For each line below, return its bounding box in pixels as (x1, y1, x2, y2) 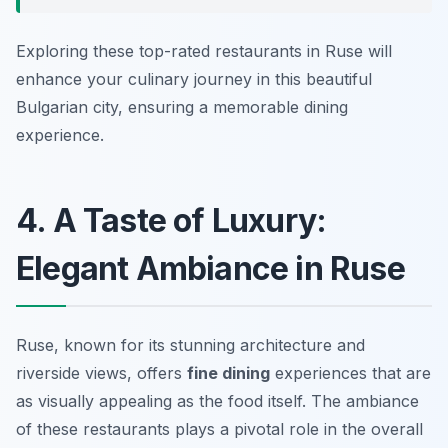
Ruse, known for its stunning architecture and (16, 335, 365, 356)
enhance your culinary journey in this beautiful (16, 69, 372, 90)
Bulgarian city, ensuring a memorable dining (16, 97, 348, 118)
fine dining (187, 363, 270, 384)
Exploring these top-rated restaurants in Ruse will (16, 41, 392, 62)
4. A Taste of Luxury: (16, 201, 327, 241)
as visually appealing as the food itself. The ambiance (16, 391, 419, 412)
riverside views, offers (16, 363, 187, 384)
